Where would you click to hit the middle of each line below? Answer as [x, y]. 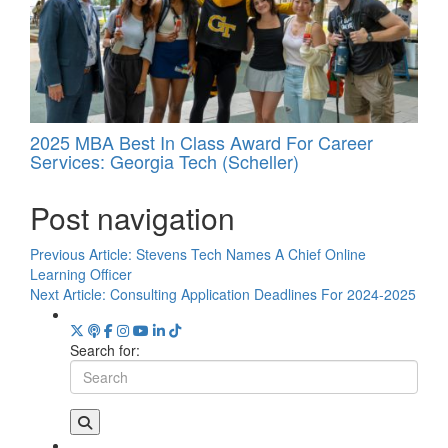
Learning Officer [81, 274]
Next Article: [70, 294]
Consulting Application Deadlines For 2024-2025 [263, 294]
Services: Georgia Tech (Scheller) [164, 161]
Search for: [105, 350]
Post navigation [132, 218]
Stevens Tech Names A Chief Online [251, 254]
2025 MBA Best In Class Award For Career [201, 142]
